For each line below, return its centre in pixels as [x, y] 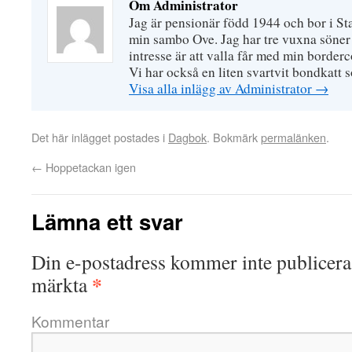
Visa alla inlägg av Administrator [222, 88]
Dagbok [187, 137]
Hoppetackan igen [89, 167]
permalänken [293, 137]
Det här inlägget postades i [100, 137]
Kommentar [70, 321]
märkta [62, 284]
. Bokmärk [234, 137]
